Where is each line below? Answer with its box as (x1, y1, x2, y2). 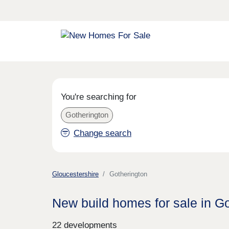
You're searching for (60, 91, 136, 102)
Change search (73, 128, 131, 138)
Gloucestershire (52, 170, 99, 178)
